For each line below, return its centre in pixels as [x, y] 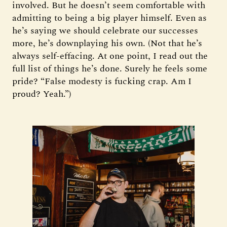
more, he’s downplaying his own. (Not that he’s [107, 43]
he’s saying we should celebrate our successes [105, 31]
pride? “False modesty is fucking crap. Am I [102, 81]
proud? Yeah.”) [42, 94]
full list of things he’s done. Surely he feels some [110, 69]
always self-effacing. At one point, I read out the [110, 56]
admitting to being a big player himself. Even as [109, 18]
